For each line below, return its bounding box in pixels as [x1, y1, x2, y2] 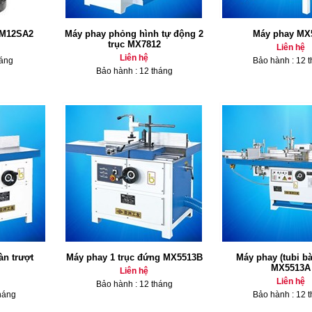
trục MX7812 [107, 39, 161, 49]
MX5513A [271, 263, 311, 273]
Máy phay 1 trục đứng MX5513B [65, 252, 203, 263]
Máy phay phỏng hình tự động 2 [65, 29, 203, 39]
